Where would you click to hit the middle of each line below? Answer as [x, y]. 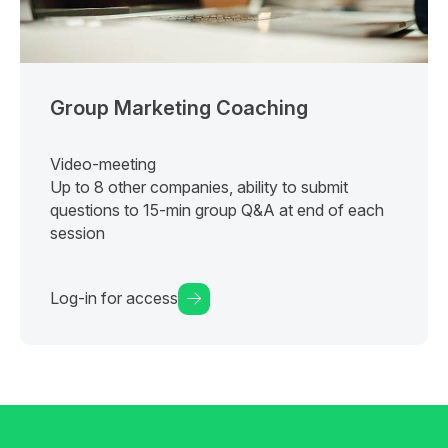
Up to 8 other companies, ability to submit [199, 186]
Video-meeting [103, 163]
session [77, 232]
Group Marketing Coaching [179, 107]
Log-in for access [114, 298]
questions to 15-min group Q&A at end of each [217, 209]
